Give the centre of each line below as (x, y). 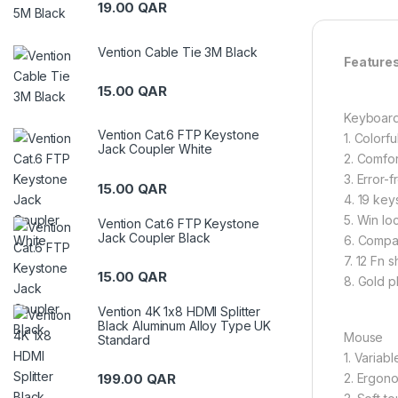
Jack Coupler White (155, 149)
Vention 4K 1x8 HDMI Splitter (179, 311)
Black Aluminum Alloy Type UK (185, 325)
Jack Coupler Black (154, 237)
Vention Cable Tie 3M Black (178, 52)
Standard (124, 339)
